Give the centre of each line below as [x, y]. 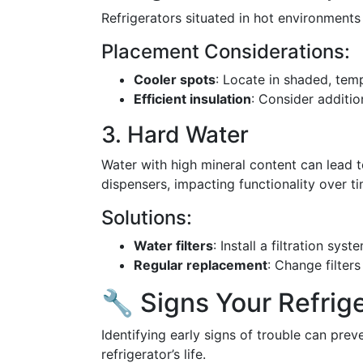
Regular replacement [201, 265]
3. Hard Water [175, 135]
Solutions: [147, 218]
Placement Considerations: [226, 51]
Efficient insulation [192, 99]
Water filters [173, 246]
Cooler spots [175, 79]
